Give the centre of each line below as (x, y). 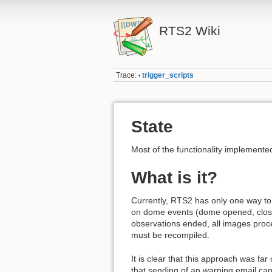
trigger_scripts (168, 76)
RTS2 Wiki (189, 31)
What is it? (174, 177)
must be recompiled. (170, 235)
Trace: (127, 76)
